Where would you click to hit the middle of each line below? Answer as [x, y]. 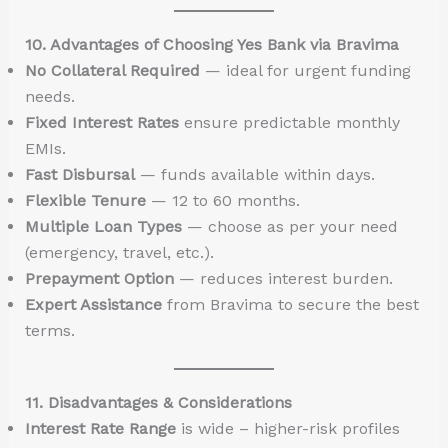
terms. [49, 330]
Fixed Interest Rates [101, 122]
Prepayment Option [99, 278]
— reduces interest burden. [283, 278]
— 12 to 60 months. [222, 200]
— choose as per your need [289, 226]
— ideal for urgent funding [305, 70]
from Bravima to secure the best [290, 304]
